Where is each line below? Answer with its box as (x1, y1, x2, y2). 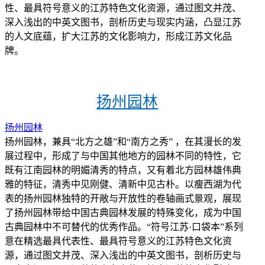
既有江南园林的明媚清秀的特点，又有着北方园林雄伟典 (5, 164, 241, 175)
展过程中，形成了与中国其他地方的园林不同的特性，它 (5, 150, 241, 161)
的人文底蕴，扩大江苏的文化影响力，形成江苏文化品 (5, 31, 232, 41)
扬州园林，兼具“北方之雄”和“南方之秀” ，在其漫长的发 (5, 136, 241, 147)
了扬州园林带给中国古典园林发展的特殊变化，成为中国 (5, 207, 241, 218)
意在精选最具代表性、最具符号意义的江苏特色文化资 (5, 235, 232, 246)
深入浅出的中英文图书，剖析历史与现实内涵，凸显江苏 (5, 17, 241, 27)
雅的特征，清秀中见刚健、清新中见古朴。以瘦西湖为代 (5, 179, 241, 189)
